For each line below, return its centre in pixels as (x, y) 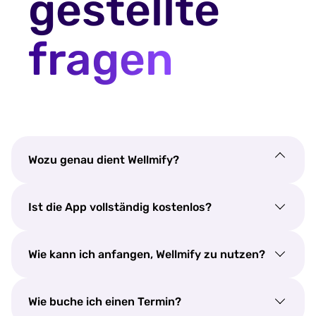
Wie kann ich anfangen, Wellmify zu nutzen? (147, 254)
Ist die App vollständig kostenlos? (120, 207)
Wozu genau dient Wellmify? (104, 159)
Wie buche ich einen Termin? (105, 301)
